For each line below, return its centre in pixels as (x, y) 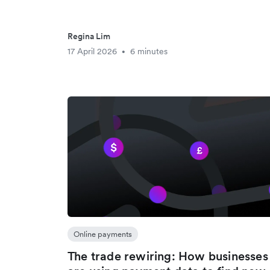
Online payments (103, 234)
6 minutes (149, 51)
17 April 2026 (92, 51)
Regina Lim (89, 36)
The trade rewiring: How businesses (168, 256)
